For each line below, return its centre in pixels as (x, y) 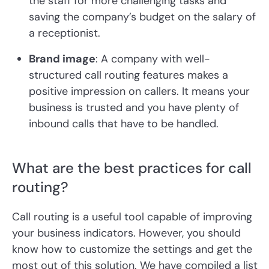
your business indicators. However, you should (126, 233)
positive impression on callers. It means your (139, 92)
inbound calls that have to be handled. (124, 124)
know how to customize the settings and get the (132, 249)
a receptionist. (65, 33)
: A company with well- (153, 59)
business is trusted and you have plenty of (134, 108)
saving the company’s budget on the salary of (142, 17)
